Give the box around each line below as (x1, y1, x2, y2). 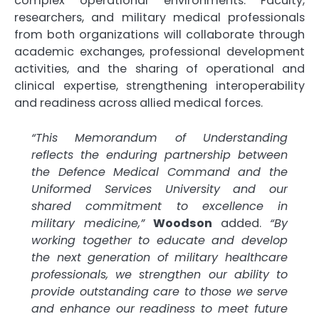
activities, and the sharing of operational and (14, 61, 305, 78)
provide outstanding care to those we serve (31, 283, 288, 300)
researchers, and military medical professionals (14, 9, 305, 26)
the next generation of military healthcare (31, 249, 288, 266)
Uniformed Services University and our (31, 180, 288, 197)
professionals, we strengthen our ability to (31, 266, 288, 283)
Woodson (153, 214, 212, 231)
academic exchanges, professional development (14, 43, 305, 61)
